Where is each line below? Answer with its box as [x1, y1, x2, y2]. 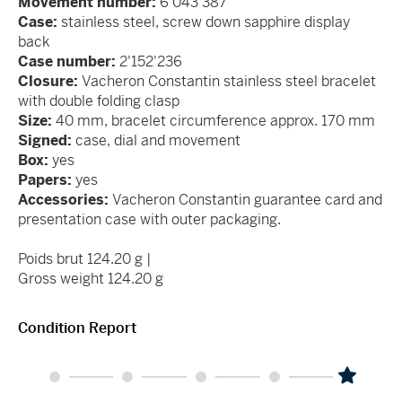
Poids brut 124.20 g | [18, 249, 152, 268]
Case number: [18, 51, 116, 71]
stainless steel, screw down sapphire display [57, 12, 350, 31]
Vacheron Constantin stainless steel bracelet [78, 71, 376, 91]
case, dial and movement [75, 130, 240, 150]
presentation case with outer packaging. [18, 209, 281, 229]
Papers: [18, 170, 75, 189]
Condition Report [18, 318, 136, 337]
